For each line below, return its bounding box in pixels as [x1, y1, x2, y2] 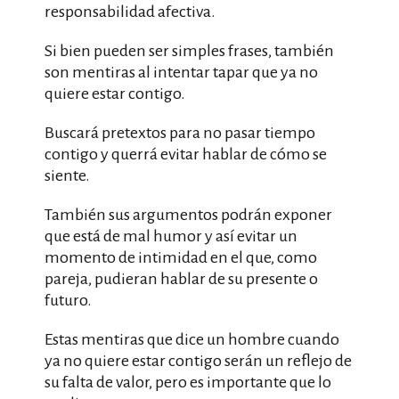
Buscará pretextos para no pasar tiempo [45, 124, 315, 142]
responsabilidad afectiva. [45, 3, 216, 20]
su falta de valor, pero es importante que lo [45, 373, 331, 391]
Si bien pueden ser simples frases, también [45, 42, 334, 60]
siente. [45, 167, 90, 184]
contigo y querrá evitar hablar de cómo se [45, 145, 327, 163]
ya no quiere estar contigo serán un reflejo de [45, 352, 352, 370]
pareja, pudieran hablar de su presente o [45, 270, 318, 288]
